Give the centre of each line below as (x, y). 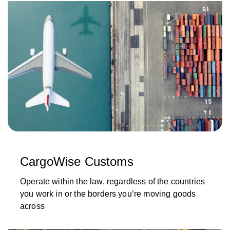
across (32, 206)
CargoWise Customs (77, 162)
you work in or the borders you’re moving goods (108, 194)
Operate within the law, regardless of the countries (113, 182)
